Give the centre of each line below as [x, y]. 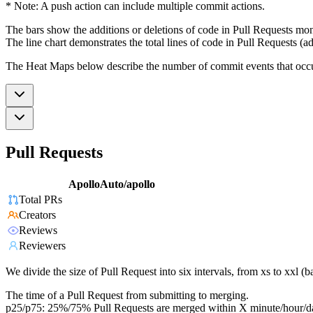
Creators [37, 215]
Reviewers [42, 246]
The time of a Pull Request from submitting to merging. [127, 296]
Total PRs [41, 200]
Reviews [38, 231]
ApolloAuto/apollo [112, 184]
